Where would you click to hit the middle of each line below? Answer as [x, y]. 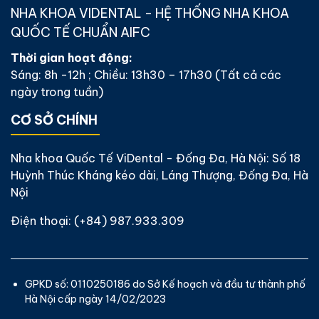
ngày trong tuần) [57, 91]
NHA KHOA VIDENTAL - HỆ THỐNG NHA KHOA [150, 13]
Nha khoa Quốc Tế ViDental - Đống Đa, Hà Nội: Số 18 [156, 158]
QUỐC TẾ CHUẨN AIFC [80, 32]
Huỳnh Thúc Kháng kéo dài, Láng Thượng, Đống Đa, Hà [159, 175]
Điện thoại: [42, 220]
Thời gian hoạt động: [72, 57]
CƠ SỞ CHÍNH [54, 120]
